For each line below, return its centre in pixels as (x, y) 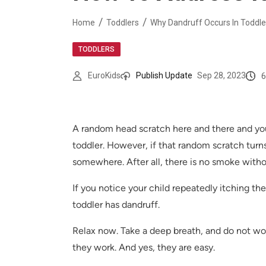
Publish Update (164, 76)
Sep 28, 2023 (221, 76)
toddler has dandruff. (116, 205)
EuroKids (104, 76)
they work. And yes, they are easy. (144, 248)
